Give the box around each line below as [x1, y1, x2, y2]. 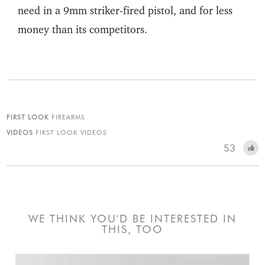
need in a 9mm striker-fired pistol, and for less [18, 4, 232, 17]
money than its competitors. [18, 23, 147, 36]
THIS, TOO [102, 223, 163, 236]
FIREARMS [51, 113, 86, 122]
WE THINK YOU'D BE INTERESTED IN [28, 212, 237, 225]
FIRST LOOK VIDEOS [35, 128, 108, 137]
